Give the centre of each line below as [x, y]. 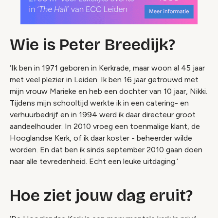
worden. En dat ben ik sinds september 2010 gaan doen [106, 149]
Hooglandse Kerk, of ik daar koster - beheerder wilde [101, 138]
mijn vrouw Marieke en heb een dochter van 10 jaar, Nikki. [109, 91]
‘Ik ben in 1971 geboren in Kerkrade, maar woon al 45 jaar [107, 68]
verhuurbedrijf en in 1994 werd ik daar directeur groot [103, 114]
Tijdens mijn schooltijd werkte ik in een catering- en [99, 103]
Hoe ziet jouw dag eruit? [101, 195]
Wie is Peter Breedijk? [92, 45]
